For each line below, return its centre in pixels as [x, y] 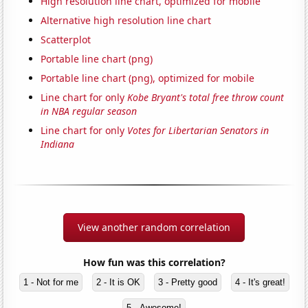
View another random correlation [154, 228]
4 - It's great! [260, 283]
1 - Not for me [51, 283]
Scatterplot [66, 40]
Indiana [58, 144]
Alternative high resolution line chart [126, 21]
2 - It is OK [118, 283]
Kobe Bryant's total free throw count [206, 98]
